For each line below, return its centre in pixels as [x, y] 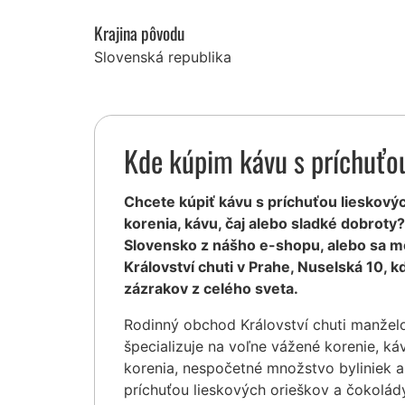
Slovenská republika [163, 57]
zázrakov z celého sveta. [211, 288]
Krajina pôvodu [139, 33]
